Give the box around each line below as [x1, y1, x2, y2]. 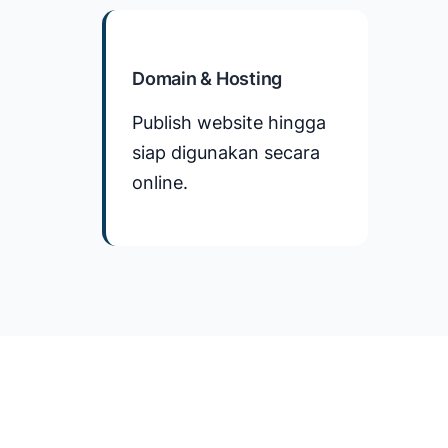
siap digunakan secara [132, 141, 320, 163]
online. [132, 171, 188, 193]
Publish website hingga [132, 111, 326, 133]
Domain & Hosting [132, 67, 282, 89]
